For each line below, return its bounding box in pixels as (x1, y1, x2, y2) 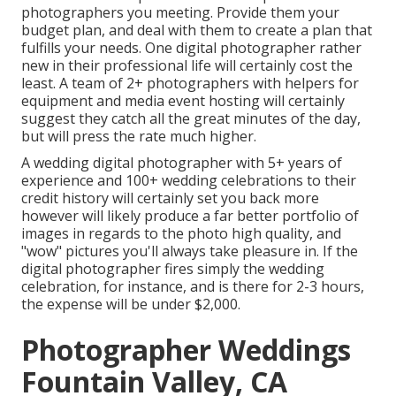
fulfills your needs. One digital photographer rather (21, 38, 362, 58)
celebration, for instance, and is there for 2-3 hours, (21, 277, 364, 297)
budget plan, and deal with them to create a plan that (21, 20, 372, 41)
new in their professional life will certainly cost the (21, 56, 353, 76)
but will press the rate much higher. (21, 126, 256, 147)
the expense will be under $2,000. (21, 294, 240, 315)
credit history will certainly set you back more (21, 188, 319, 209)
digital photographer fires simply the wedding (21, 259, 324, 279)
